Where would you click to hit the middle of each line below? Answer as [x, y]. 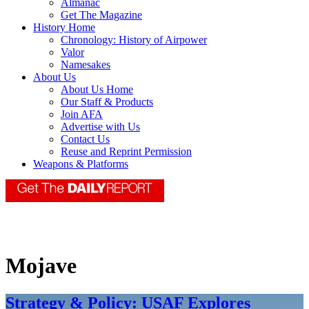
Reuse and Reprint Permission [126, 152]
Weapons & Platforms [81, 164]
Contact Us [85, 139]
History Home [64, 28]
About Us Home [97, 90]
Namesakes [86, 65]
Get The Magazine [101, 15]
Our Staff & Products [107, 102]
